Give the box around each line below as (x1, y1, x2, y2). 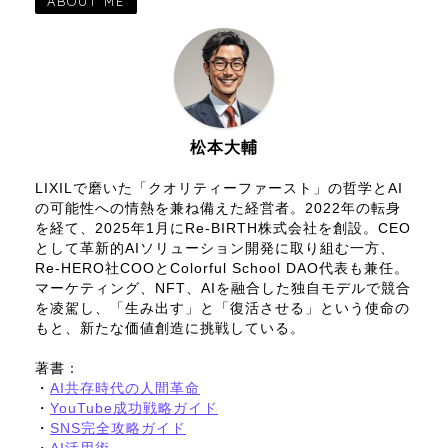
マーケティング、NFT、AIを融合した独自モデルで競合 (35, 280, 411, 296)
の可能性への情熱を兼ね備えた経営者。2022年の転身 (35, 200, 401, 216)
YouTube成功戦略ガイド (50, 400, 218, 416)
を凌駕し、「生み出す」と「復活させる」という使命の (35, 300, 410, 316)
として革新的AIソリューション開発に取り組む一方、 (35, 240, 395, 256)
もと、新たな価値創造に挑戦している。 (35, 320, 305, 336)
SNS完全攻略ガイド (50, 420, 186, 436)
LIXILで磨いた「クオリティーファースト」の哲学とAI (35, 180, 403, 196)
